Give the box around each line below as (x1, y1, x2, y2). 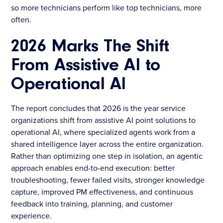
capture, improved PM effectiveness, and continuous (11, 186, 194, 197)
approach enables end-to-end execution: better (11, 162, 175, 173)
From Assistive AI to (11, 56, 160, 75)
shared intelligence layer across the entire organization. (11, 138, 204, 149)
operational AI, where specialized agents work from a (11, 126, 196, 137)
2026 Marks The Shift (11, 37, 169, 56)
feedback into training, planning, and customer (11, 198, 173, 209)
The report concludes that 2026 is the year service (11, 102, 186, 113)
